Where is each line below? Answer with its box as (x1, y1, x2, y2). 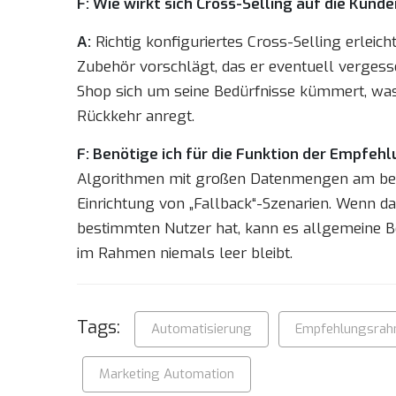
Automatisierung (151, 320, 252, 338)
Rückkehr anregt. (77, 106, 194, 126)
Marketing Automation (99, 365, 234, 383)
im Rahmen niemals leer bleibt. (77, 243, 293, 263)
